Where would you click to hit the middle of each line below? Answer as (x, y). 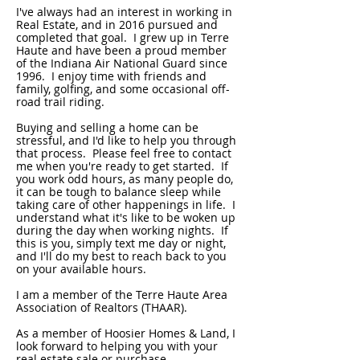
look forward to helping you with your (117, 346)
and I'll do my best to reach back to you (121, 256)
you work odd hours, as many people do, (125, 179)
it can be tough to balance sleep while (119, 192)
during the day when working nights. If (122, 230)
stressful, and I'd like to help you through (126, 140)
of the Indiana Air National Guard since (122, 63)
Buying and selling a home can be (107, 127)
